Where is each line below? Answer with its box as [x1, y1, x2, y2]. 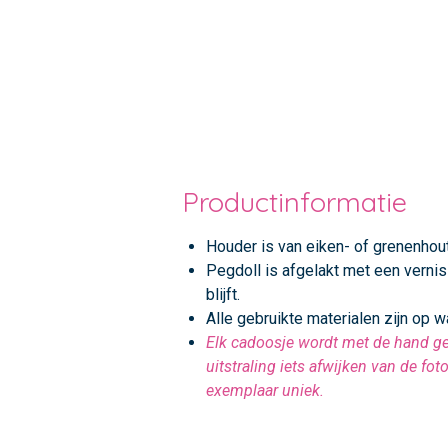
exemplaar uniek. [206, 380, 324, 400]
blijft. [206, 284, 240, 304]
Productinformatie [182, 184, 407, 219]
